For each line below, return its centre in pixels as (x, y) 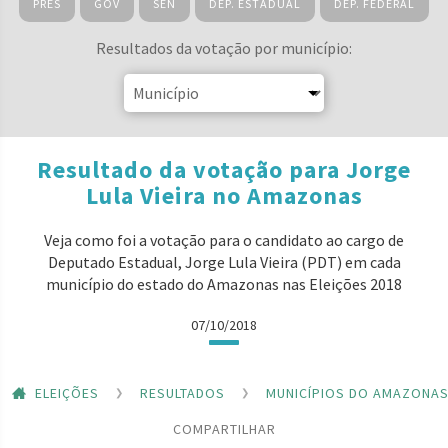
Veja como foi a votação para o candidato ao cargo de (224, 240)
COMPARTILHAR (224, 428)
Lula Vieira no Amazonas (224, 195)
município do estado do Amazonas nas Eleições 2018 (224, 284)
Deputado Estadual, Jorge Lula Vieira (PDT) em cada (224, 262)
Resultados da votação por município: (224, 48)
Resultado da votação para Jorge (224, 169)
